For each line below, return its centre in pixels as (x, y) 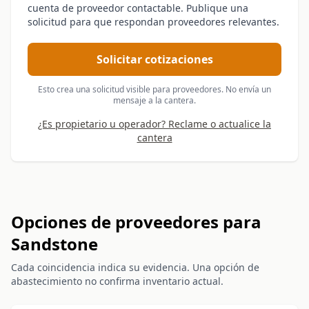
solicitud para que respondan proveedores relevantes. (153, 22)
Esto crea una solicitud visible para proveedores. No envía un (154, 89)
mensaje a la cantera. (154, 100)
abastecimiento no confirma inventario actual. (117, 281)
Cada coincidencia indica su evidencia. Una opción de (135, 267)
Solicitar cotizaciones (154, 59)
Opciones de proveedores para (136, 222)
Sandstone (54, 244)
